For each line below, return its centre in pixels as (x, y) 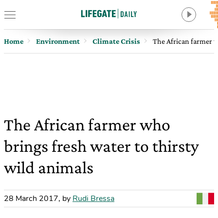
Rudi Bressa (93, 199)
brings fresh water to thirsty (101, 146)
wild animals (49, 167)
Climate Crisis (116, 41)
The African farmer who (87, 125)
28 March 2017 (31, 199)
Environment (58, 41)
